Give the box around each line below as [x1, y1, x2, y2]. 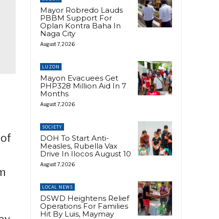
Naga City [40, 28, 75, 38]
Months [40, 88, 68, 98]
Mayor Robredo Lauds [40, 5, 123, 15]
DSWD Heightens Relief [40, 193, 129, 203]
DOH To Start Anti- [40, 133, 109, 143]
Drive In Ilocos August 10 [40, 149, 131, 158]
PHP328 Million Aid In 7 [40, 81, 126, 90]
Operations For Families [40, 201, 128, 211]
